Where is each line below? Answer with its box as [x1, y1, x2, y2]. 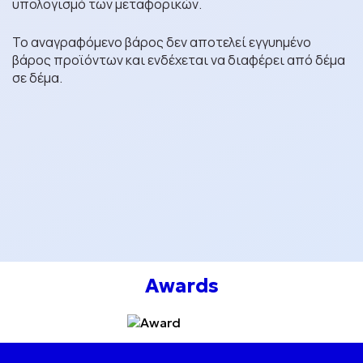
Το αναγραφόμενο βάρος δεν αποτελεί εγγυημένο [12, 33, 311, 51]
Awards [144, 274, 219, 298]
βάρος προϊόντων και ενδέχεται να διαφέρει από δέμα [12, 51, 345, 69]
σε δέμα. [12, 69, 62, 87]
